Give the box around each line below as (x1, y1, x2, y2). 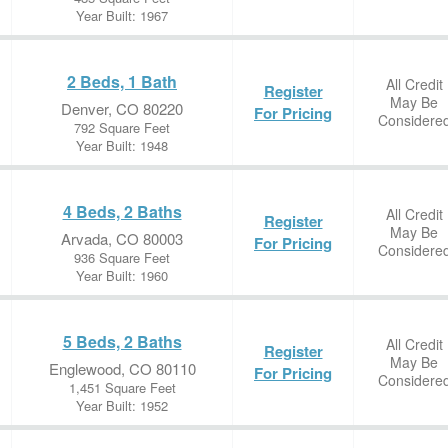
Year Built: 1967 (76, 6, 168, 25)
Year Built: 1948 (76, 136, 168, 155)
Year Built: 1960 (76, 266, 168, 285)
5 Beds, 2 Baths (62, 330, 182, 353)
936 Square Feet (74, 248, 170, 267)
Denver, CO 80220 (61, 98, 183, 119)
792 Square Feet (74, 118, 170, 137)
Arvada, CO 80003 (61, 228, 183, 249)
